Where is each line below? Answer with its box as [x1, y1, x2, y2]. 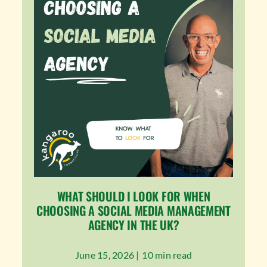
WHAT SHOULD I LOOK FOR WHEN [57, 187, 210, 206]
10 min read [142, 249, 193, 261]
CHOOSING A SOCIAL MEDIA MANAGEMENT [36, 201, 231, 220]
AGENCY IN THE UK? [88, 216, 179, 234]
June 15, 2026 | [74, 249, 139, 261]
